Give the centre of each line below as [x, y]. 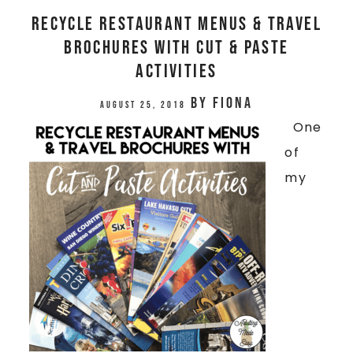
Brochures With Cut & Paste [176, 47]
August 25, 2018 [143, 105]
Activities [176, 71]
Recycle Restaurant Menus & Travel [176, 24]
